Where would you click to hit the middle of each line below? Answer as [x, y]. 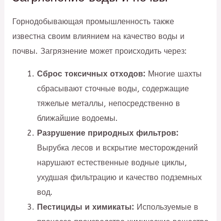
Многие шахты [173, 74]
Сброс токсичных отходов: [91, 74]
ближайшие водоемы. [77, 118]
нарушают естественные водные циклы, [112, 163]
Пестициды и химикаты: [85, 207]
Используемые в [166, 207]
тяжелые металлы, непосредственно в [108, 104]
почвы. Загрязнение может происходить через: [100, 51]
